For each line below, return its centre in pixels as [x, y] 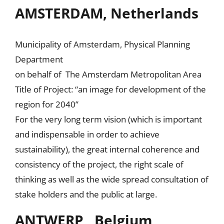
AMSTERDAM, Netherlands [106, 13]
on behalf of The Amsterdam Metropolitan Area [108, 74]
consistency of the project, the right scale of [99, 164]
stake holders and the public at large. [86, 194]
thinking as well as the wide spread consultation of [111, 179]
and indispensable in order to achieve [87, 134]
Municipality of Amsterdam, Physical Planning [102, 44]
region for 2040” [46, 104]
